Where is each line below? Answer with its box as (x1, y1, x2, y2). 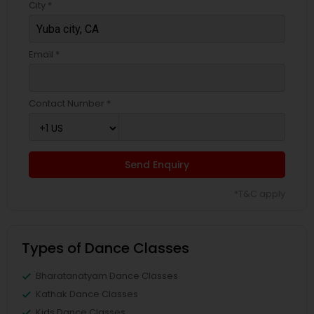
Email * (29, 48, 60, 62)
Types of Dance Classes (22, 238, 189, 259)
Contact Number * (29, 97, 111, 111)
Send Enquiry (125, 158, 189, 172)
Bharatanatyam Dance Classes (36, 269, 178, 283)
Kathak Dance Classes (36, 287, 138, 301)
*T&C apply (234, 187, 285, 201)
